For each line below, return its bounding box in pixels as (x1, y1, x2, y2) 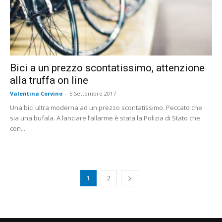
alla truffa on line (10, 74, 88, 86)
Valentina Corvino (10, 89, 62, 97)
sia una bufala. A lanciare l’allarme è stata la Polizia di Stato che (10, 113, 200, 122)
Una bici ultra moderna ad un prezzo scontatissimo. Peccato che (10, 103, 202, 112)
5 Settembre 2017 (69, 89, 116, 97)
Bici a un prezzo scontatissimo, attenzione (10, 61, 205, 74)
